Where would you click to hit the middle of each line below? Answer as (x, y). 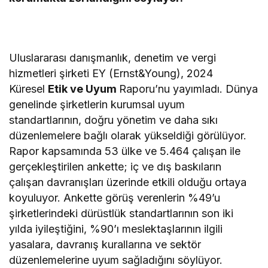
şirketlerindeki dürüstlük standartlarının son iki (121, 213)
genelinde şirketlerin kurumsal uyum (97, 104)
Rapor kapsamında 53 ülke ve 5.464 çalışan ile (125, 151)
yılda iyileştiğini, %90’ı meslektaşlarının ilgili (116, 229)
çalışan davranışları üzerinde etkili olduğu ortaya (128, 182)
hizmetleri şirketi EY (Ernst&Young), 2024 (111, 73)
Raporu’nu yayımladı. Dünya (189, 89)
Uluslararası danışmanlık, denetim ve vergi (113, 57)
